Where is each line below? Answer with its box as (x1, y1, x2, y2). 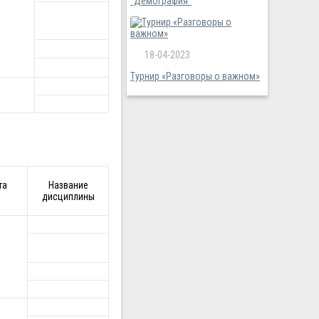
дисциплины (41, 191, 95, 203)
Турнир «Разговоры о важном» (130, 70, 260, 82)
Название (48, 179, 88, 192)
